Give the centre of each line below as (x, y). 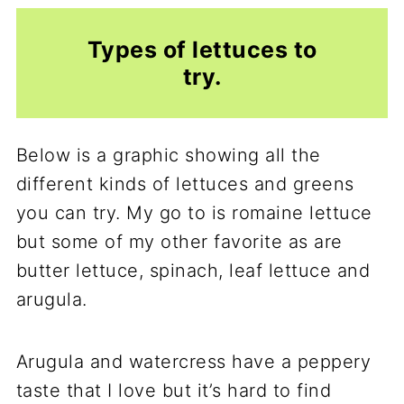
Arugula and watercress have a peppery (193, 362)
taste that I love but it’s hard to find (174, 391)
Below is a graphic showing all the (168, 156)
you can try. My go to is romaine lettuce (194, 213)
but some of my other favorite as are (179, 242)
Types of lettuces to (202, 50)
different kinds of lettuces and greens (185, 184)
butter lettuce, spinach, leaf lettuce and (193, 271)
